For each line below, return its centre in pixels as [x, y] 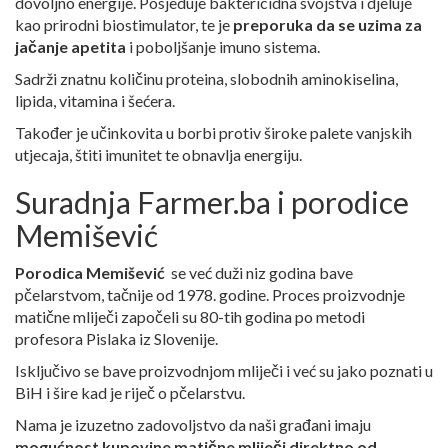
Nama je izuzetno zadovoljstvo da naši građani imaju [193, 425]
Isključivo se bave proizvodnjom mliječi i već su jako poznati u [224, 371]
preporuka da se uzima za [327, 25]
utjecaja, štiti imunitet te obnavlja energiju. [158, 155]
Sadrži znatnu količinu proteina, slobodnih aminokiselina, [206, 79]
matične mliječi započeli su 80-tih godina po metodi [190, 317]
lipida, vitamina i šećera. [95, 101]
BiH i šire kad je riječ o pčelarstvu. [130, 393]
